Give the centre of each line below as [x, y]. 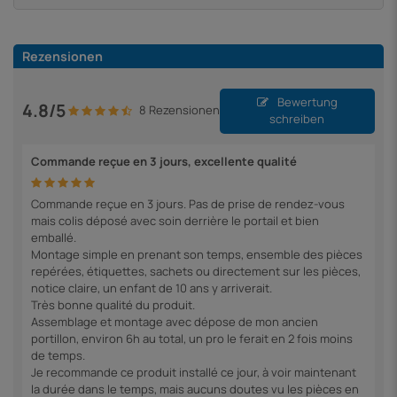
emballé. [54, 237]
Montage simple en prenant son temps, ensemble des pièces [197, 254]
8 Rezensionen [179, 110]
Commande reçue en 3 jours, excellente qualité [164, 161]
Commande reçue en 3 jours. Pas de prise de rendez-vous [188, 203]
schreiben [297, 119]
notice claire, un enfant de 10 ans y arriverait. [152, 288]
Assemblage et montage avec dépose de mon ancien [175, 321]
